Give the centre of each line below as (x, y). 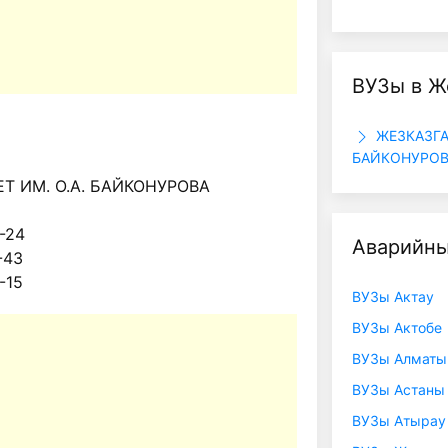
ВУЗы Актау (393, 297)
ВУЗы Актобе (397, 328)
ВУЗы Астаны (398, 390)
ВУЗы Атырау (399, 421)
